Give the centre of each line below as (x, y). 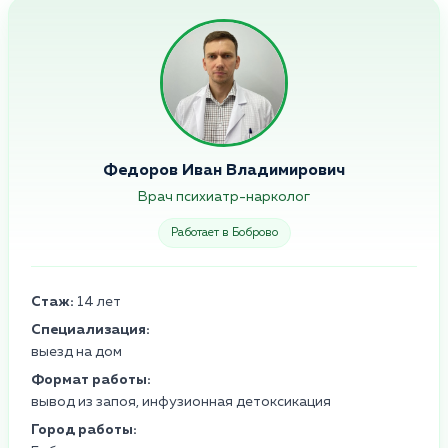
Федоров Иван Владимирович (224, 170)
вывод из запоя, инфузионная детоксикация (181, 401)
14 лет (97, 301)
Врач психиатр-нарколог (224, 196)
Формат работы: (91, 379)
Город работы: (84, 429)
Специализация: (90, 329)
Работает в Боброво (224, 232)
